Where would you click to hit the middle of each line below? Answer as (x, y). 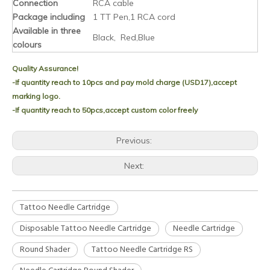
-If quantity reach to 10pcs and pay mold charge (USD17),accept (124, 83)
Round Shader (45, 250)
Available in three (47, 31)
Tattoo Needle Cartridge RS (142, 250)
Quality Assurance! (45, 69)
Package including (49, 17)
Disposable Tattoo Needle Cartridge (86, 229)
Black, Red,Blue (124, 38)
